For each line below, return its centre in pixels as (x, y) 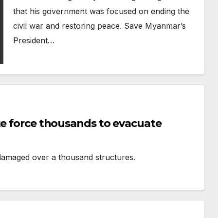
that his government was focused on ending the (101, 11)
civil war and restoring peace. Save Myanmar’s (99, 26)
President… (34, 40)
